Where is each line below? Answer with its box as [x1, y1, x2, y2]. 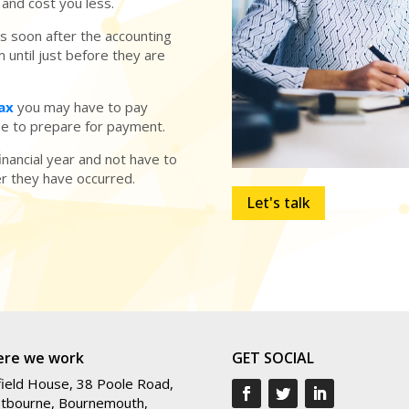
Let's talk [246, 192, 310, 213]
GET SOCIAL [231, 348, 314, 369]
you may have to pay [17, 98, 149, 117]
